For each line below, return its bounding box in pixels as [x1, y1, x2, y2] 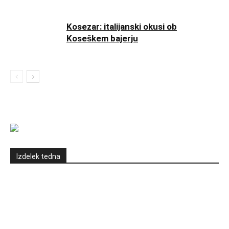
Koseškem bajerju [66, 33, 138, 44]
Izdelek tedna [16, 152, 60, 161]
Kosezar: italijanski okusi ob [66, 21, 177, 32]
